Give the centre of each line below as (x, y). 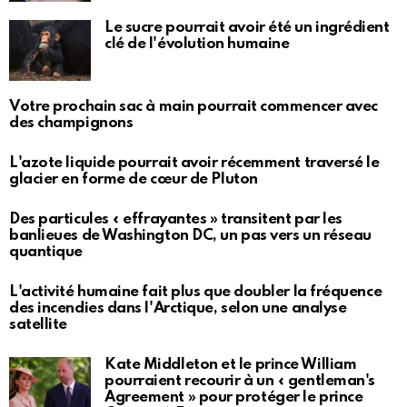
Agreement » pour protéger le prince (234, 397)
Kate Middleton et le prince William (231, 364)
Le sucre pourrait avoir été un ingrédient (247, 27)
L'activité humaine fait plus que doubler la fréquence (196, 292)
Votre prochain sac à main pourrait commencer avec (194, 106)
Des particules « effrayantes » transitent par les (176, 219)
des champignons (71, 123)
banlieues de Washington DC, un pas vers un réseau (190, 235)
